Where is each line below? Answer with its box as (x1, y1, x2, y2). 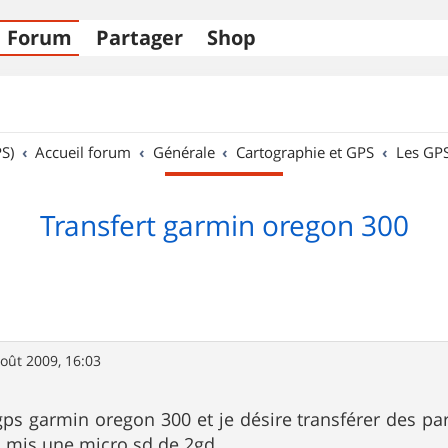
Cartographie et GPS (236, 142, 375, 162)
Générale (152, 142, 215, 162)
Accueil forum (35, 142, 132, 162)
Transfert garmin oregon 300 (39, 207, 409, 244)
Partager (96, 24, 183, 51)
